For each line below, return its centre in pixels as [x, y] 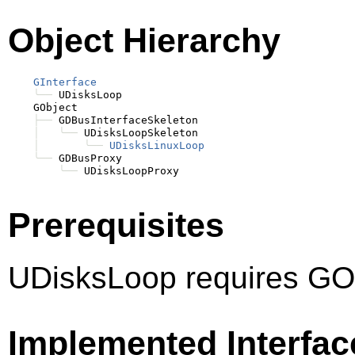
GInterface [65, 82]
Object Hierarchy [144, 41]
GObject [43, 108]
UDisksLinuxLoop [157, 146]
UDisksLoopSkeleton [138, 133]
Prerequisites [116, 225]
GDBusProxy [87, 158]
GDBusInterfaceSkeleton [125, 120]
